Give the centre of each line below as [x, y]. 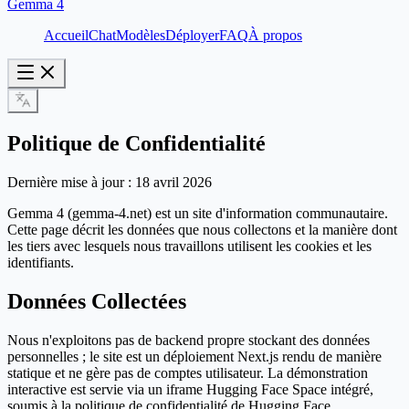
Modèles [141, 35]
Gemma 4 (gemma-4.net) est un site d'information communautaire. [198, 213]
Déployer [192, 35]
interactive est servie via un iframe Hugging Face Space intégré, [190, 389]
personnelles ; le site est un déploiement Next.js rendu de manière [194, 356]
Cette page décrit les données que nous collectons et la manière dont [202, 229]
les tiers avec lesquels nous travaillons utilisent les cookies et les [189, 246]
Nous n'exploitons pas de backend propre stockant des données [189, 340]
